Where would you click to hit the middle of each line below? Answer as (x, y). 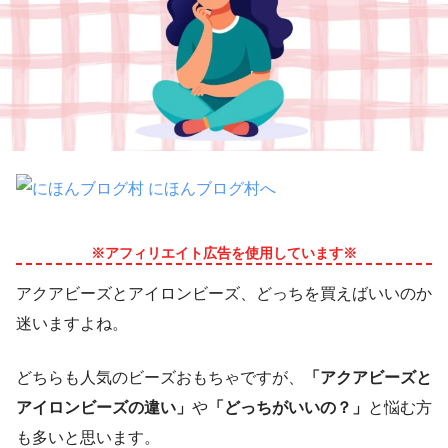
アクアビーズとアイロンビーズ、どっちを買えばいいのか (224, 293)
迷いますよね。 (72, 323)
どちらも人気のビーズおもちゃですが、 (160, 377)
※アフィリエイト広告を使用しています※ (224, 252)
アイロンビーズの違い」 (104, 407)
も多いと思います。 (88, 437)
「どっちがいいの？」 (288, 407)
